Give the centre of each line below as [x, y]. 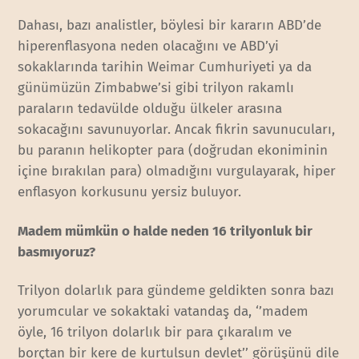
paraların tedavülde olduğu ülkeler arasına [150, 109]
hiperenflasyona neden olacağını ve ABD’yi [149, 46]
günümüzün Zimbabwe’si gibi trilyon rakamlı [156, 88]
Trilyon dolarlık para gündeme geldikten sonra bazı [176, 290]
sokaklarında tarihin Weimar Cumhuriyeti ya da [165, 67]
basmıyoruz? [57, 252]
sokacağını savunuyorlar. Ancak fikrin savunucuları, [177, 130]
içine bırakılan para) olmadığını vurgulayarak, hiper [177, 171]
